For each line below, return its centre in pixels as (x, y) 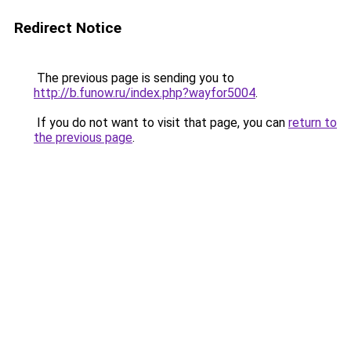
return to (313, 123)
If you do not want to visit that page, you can (161, 123)
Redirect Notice (68, 28)
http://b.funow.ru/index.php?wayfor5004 (145, 93)
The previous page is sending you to (134, 78)
